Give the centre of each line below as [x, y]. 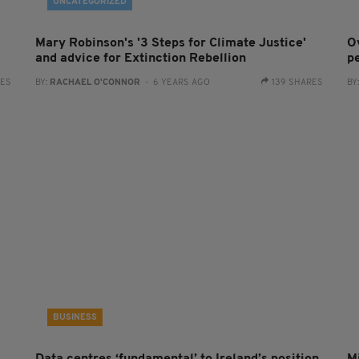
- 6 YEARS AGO [175, 83]
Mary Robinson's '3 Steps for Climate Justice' [170, 44]
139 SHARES [298, 83]
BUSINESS [75, 318]
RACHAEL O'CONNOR [95, 83]
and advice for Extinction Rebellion [140, 59]
